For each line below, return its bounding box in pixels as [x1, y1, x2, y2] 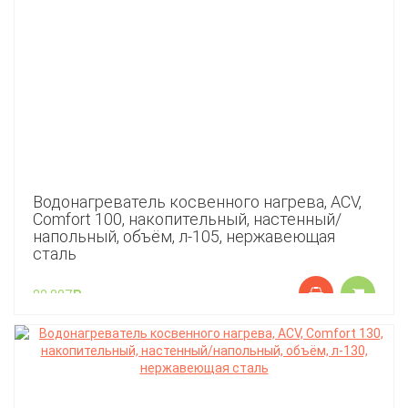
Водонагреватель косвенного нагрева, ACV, [33, 192, 362, 211]
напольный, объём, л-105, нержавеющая [33, 227, 335, 246]
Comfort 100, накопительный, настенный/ [33, 209, 342, 229]
